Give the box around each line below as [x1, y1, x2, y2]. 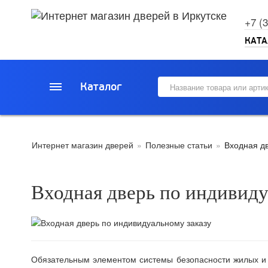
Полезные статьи [145, 139, 212, 151]
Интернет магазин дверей [32, 139, 133, 151]
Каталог [80, 80, 122, 93]
